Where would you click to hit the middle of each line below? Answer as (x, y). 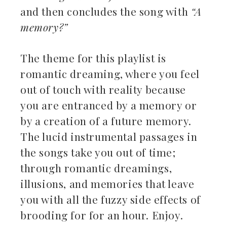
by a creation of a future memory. (106, 121)
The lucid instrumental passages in (109, 137)
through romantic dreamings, (96, 168)
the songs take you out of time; (98, 152)
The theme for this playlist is (93, 58)
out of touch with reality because (103, 89)
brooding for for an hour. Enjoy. (102, 215)
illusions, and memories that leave (107, 184)
